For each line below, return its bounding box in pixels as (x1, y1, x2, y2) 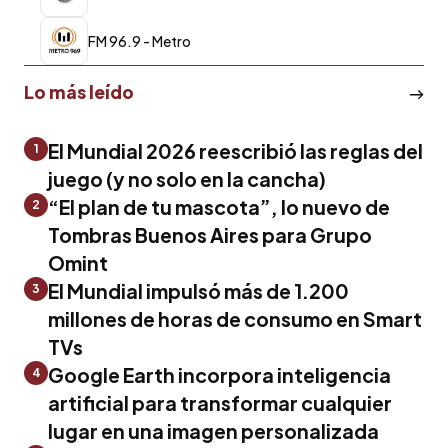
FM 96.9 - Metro (88, 31, 191, 50)
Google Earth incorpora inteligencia (48, 362, 391, 387)
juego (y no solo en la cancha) (48, 166, 326, 191)
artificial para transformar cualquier (48, 390, 392, 415)
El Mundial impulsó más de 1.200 (48, 278, 349, 303)
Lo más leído (24, 80, 134, 103)
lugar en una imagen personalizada (48, 418, 379, 443)
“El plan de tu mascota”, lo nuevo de (48, 194, 390, 219)
